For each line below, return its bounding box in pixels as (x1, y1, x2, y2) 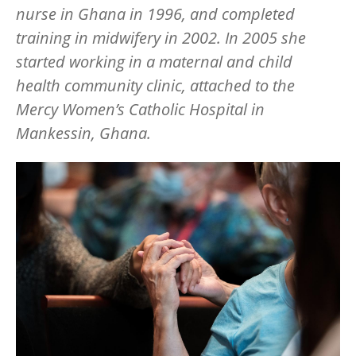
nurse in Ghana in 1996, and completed (16, 2, 295, 25)
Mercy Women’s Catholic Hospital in (16, 98, 265, 120)
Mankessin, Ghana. (16, 122, 155, 144)
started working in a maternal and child (16, 50, 292, 72)
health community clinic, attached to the (16, 74, 295, 96)
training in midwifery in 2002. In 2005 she (16, 26, 306, 48)
